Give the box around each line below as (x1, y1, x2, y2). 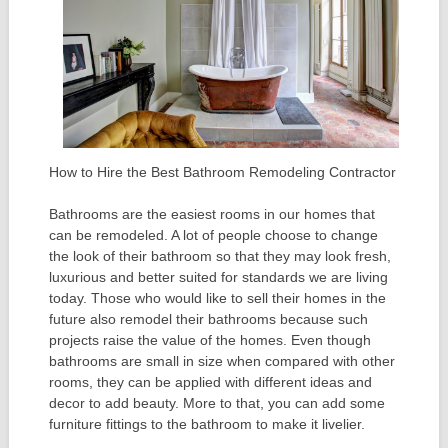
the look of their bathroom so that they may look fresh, (48, 248, 391, 265)
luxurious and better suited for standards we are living (48, 269, 388, 286)
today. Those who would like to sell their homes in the (48, 290, 386, 307)
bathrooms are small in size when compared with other (48, 353, 395, 370)
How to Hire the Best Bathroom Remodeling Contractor (48, 164, 396, 181)
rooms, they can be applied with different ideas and (48, 374, 372, 391)
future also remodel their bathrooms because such (48, 311, 368, 328)
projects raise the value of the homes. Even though (48, 332, 371, 349)
